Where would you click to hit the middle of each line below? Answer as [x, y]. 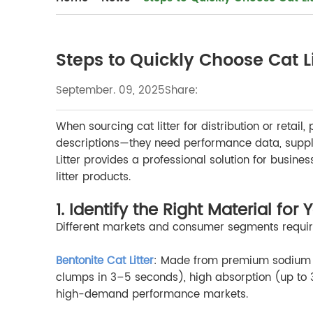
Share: [182, 91]
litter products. [93, 177]
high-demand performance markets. [152, 295]
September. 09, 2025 [110, 91]
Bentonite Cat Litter [105, 261]
